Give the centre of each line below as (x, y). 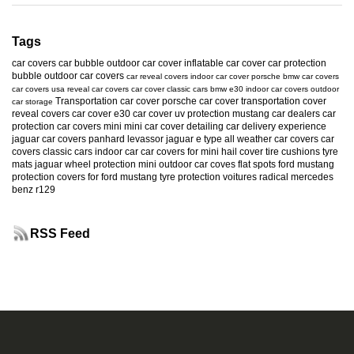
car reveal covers (157, 76)
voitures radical (256, 177)
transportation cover (284, 101)
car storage (32, 101)
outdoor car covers (84, 75)
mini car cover (154, 126)
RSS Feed (60, 233)
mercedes (312, 177)
